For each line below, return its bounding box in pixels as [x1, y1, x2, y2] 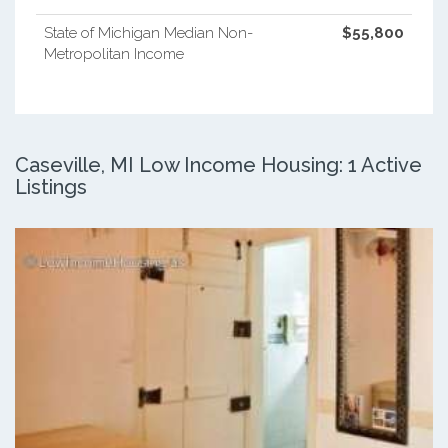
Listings [15, 174, 87, 199]
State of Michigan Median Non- [43, 23, 253, 42]
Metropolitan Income [43, 44, 184, 63]
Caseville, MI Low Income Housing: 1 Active [15, 152, 422, 177]
